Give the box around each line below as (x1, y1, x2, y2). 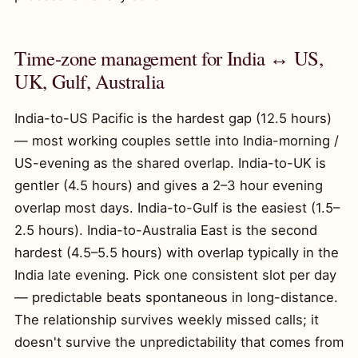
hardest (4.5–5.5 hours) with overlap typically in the (14, 245, 339, 261)
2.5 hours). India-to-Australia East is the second (14, 222, 317, 238)
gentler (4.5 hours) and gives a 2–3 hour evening (14, 177, 323, 193)
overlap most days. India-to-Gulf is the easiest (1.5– (14, 200, 340, 216)
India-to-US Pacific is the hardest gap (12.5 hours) (14, 110, 332, 126)
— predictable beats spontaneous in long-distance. (14, 289, 338, 305)
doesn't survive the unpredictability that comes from (14, 334, 344, 350)
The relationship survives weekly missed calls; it (14, 312, 319, 328)
